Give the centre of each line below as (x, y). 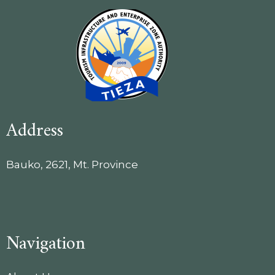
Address (35, 131)
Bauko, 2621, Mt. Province (72, 165)
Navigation (46, 244)
